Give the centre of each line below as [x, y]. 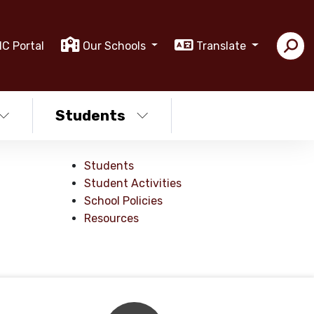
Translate [223, 46]
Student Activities [133, 183]
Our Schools [115, 46]
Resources [112, 218]
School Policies [124, 201]
